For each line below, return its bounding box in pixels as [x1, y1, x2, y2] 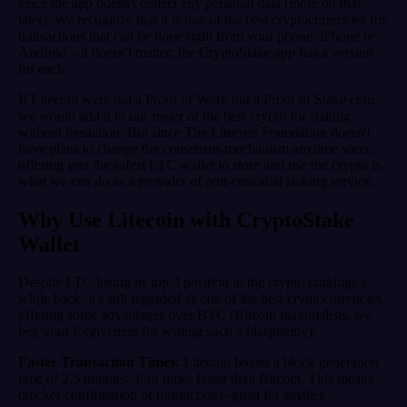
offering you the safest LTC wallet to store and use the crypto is [18, 156, 381, 173]
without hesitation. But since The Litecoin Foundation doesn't [18, 124, 371, 140]
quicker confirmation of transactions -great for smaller [18, 387, 324, 403]
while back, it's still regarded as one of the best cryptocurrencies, [18, 291, 385, 307]
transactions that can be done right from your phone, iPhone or [18, 27, 375, 44]
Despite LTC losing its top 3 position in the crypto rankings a [18, 274, 367, 291]
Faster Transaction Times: [18, 354, 180, 371]
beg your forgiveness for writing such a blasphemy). [18, 323, 316, 340]
